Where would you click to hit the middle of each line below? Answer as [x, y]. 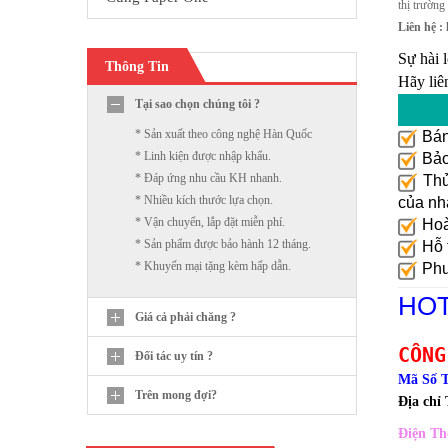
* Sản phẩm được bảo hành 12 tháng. [223, 244]
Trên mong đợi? [176, 395]
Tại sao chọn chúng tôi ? [197, 104]
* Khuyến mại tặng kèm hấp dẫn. [213, 266]
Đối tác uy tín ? [174, 356]
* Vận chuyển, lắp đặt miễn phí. [210, 222]
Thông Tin [137, 66]
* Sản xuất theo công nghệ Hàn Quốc [223, 134]
